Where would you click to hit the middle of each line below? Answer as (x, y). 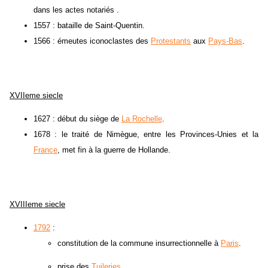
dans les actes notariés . (76, 10)
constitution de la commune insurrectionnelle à (139, 243)
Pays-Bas (225, 41)
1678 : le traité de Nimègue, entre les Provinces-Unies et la (146, 135)
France (45, 150)
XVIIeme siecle (36, 96)
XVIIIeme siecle (37, 205)
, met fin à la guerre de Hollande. (114, 150)
